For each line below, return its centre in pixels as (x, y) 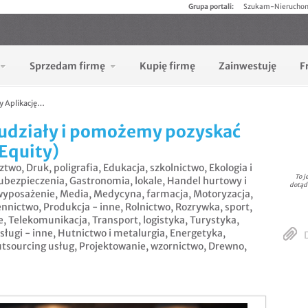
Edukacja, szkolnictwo (154, 168)
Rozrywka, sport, (214, 207)
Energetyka (196, 233)
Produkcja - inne (82, 207)
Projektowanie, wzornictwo (141, 246)
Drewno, (228, 246)
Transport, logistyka (139, 220)
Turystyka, (214, 220)
